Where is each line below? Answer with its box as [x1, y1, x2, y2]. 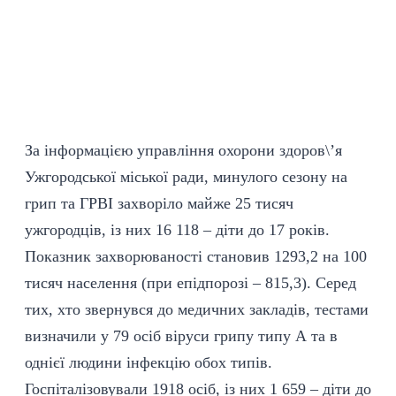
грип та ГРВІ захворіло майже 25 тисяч [25, 194, 293, 212]
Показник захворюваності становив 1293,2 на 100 [25, 247, 367, 265]
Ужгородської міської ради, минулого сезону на [25, 168, 347, 186]
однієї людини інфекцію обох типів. [25, 354, 272, 371]
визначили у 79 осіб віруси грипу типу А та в [25, 327, 338, 345]
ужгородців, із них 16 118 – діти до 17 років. [25, 221, 330, 239]
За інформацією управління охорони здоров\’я [25, 141, 342, 159]
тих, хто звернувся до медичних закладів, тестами [25, 301, 369, 318]
